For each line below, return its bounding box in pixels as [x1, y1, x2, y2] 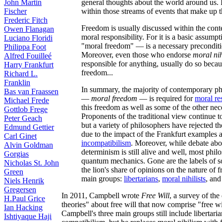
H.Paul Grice [4, 194, 45, 203]
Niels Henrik [4, 176, 44, 185]
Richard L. [4, 69, 38, 78]
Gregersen [4, 185, 36, 194]
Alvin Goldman [4, 141, 53, 149]
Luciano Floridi [4, 34, 53, 42]
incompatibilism [81, 138, 131, 147]
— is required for [137, 94, 195, 103]
